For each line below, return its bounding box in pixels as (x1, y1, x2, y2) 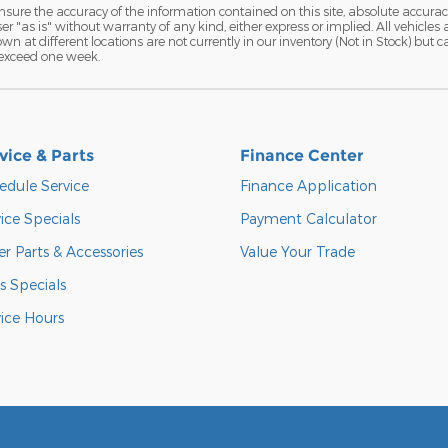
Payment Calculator (240, 210, 377, 228)
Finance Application (240, 177, 377, 195)
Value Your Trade (240, 243, 355, 261)
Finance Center (240, 146, 364, 166)
